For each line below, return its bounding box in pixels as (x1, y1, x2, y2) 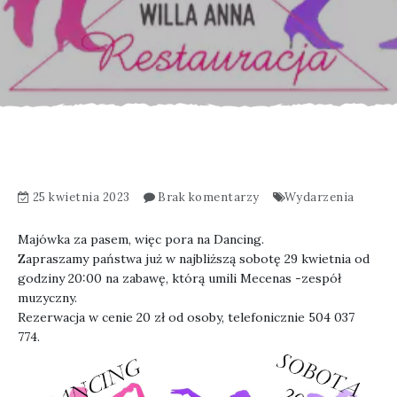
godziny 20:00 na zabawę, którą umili (18, 270, 240, 286)
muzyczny (18, 290, 74, 306)
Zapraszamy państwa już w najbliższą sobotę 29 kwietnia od (18, 251, 370, 267)
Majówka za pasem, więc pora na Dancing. (18, 231, 264, 247)
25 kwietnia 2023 (32, 190, 130, 205)
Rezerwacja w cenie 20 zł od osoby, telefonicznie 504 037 (18, 309, 354, 325)
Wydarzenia (284, 190, 354, 205)
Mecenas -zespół (240, 270, 341, 286)
